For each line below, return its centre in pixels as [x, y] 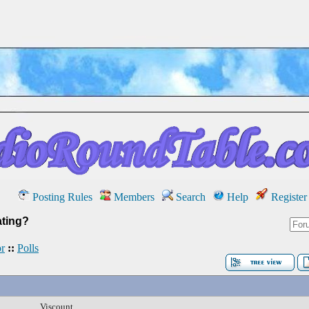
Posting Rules [61, 197]
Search [189, 197]
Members [133, 197]
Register [288, 197]
